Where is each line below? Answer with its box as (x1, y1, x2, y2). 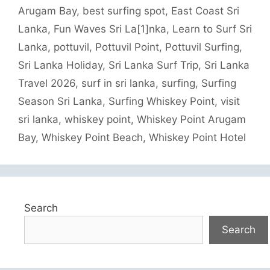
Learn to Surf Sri (172, 23, 252, 36)
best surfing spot (83, 5, 165, 17)
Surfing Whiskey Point (108, 95, 215, 108)
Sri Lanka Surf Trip (108, 59, 198, 72)
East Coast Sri (171, 5, 239, 17)
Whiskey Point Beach (42, 131, 143, 144)
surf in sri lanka (81, 77, 155, 90)
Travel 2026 (18, 77, 75, 90)
